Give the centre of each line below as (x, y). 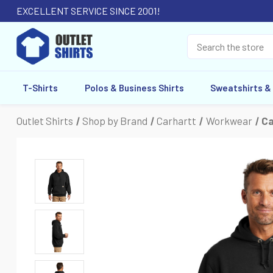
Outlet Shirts (45, 121)
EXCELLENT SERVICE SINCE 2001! (88, 11)
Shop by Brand (115, 121)
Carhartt (177, 121)
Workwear (229, 121)
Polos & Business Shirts (134, 88)
